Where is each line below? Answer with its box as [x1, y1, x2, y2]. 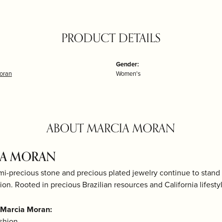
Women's [116, 69, 141, 78]
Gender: [116, 59, 139, 69]
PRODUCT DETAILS [61, 29, 161, 48]
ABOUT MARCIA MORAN [47, 119, 175, 138]
